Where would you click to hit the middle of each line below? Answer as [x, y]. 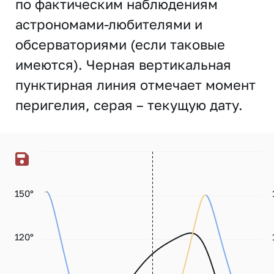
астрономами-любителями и [109, 24]
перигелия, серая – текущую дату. [129, 105]
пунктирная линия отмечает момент [135, 85]
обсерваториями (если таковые [120, 44]
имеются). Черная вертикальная [123, 65]
